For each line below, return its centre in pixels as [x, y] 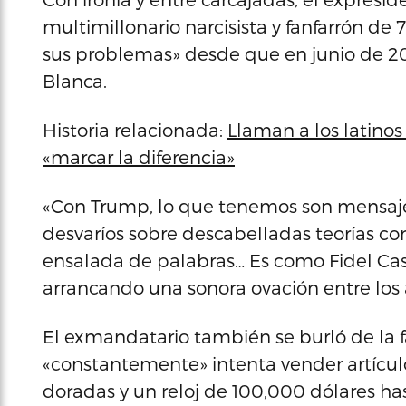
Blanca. [75, 81]
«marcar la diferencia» [139, 157]
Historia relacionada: [135, 130]
